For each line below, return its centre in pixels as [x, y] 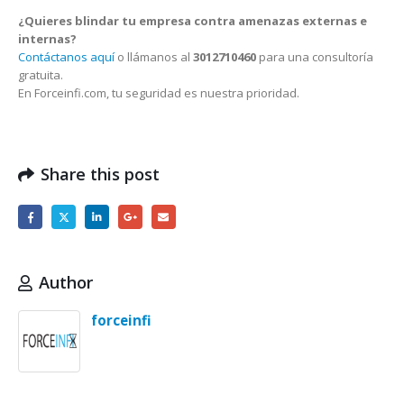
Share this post [100, 174]
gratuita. [41, 75]
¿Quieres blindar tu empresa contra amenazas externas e [193, 21]
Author [66, 283]
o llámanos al [154, 57]
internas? [47, 39]
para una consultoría [315, 57]
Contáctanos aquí [66, 57]
